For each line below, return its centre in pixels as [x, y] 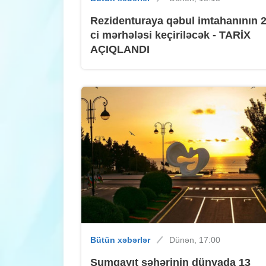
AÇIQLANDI [120, 50]
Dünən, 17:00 [195, 240]
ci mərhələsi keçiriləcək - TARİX [170, 35]
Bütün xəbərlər [120, 240]
